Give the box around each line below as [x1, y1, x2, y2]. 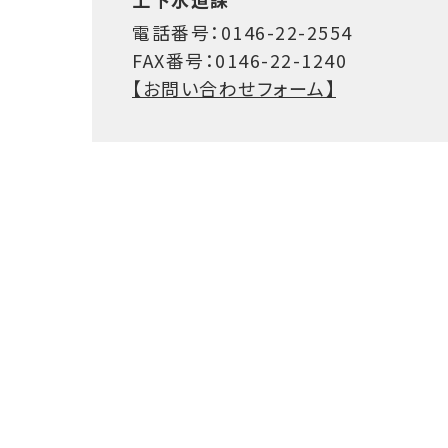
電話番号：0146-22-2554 [132, 19, 353, 46]
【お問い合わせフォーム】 [132, 75, 336, 102]
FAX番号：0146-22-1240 [132, 47, 347, 74]
